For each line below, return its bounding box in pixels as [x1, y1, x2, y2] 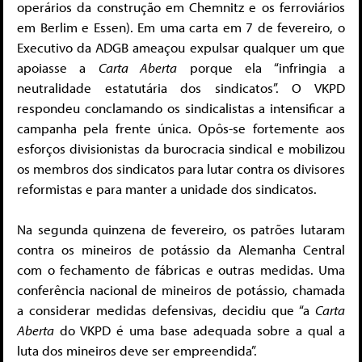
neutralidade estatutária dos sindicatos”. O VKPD [17, 78, 345, 96]
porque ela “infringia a [177, 58, 346, 76]
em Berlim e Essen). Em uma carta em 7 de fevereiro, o [17, 18, 345, 36]
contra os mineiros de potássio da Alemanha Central [17, 241, 345, 259]
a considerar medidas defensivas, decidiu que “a [17, 301, 315, 319]
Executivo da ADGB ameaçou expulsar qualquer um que [17, 38, 345, 56]
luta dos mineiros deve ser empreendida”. [17, 342, 257, 360]
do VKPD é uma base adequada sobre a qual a [54, 322, 345, 339]
